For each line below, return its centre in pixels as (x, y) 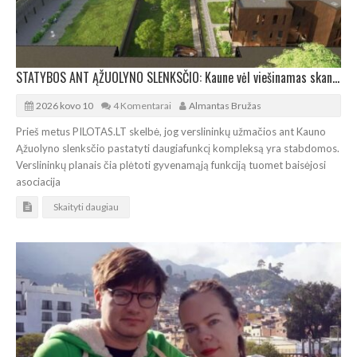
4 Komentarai (142, 106)
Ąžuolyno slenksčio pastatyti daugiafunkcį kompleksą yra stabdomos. (178, 149)
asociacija (38, 182)
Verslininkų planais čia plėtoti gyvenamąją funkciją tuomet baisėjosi (171, 165)
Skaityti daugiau (86, 207)
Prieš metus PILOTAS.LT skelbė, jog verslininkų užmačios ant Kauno (171, 132)
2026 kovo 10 (65, 106)
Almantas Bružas (225, 106)
